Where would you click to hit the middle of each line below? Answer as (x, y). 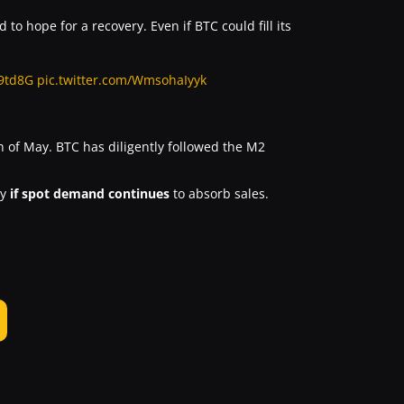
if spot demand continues (90, 193)
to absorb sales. (219, 193)
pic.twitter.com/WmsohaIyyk (122, 80)
